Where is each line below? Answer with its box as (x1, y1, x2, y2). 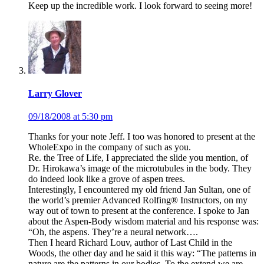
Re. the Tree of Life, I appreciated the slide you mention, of (28, 153, 248, 163)
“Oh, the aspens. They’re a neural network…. (28, 227, 198, 237)
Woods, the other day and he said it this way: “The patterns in (28, 248, 256, 259)
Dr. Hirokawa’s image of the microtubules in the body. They (28, 163, 252, 174)
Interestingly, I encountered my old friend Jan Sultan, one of (28, 184, 250, 195)
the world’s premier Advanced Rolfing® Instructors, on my (28, 195, 247, 206)
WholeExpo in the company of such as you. (28, 142, 191, 153)
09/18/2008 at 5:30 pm (28, 111, 113, 122)
